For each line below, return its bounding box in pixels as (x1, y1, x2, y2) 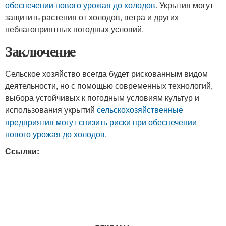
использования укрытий (5, 104, 97, 116)
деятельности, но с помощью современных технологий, (5, 80, 213, 91)
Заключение (5, 41, 75, 62)
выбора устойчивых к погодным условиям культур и (5, 92, 199, 103)
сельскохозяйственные (97, 104, 183, 116)
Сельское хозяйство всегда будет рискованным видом (5, 68, 208, 79)
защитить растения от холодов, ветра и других (5, 11, 179, 23)
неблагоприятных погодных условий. (5, 23, 144, 35)
